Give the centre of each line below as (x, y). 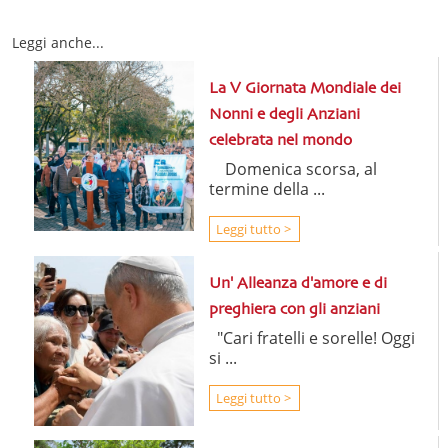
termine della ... (266, 189)
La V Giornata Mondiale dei (304, 89)
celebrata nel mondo (280, 141)
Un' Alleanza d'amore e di (297, 284)
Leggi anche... (58, 43)
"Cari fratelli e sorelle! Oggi (311, 338)
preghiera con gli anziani (294, 310)
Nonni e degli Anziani (284, 115)
